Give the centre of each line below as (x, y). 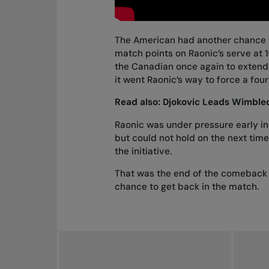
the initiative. (143, 151)
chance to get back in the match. (186, 186)
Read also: (138, 102)
